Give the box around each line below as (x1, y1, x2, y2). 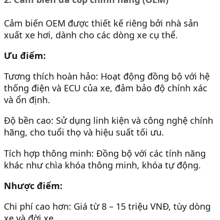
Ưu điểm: (4, 50, 46, 62)
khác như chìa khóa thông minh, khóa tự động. (4, 159, 201, 171)
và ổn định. (4, 94, 50, 106)
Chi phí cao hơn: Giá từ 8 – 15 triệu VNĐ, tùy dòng (4, 200, 211, 212)
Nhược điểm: (4, 179, 62, 192)
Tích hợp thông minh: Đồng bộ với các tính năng (4, 147, 206, 159)
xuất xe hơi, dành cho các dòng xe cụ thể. (4, 29, 178, 41)
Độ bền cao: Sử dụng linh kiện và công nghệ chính (4, 114, 213, 127)
